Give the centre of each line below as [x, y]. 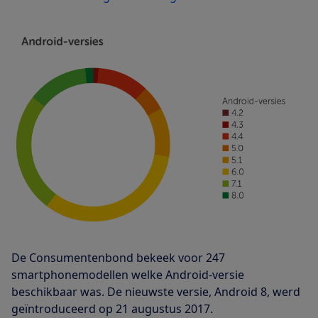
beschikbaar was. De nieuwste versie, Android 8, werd [156, 291]
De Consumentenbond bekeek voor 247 [118, 257]
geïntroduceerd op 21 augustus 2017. [112, 308]
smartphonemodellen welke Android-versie [128, 274]
